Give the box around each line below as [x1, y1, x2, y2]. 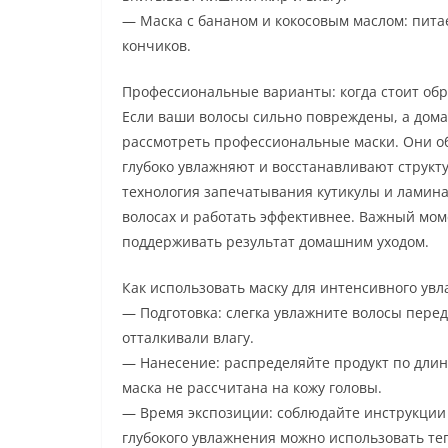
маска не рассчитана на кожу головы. [122, 377, 382, 397]
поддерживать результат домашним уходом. [122, 231, 429, 251]
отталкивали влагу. [122, 327, 254, 347]
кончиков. [122, 35, 191, 55]
